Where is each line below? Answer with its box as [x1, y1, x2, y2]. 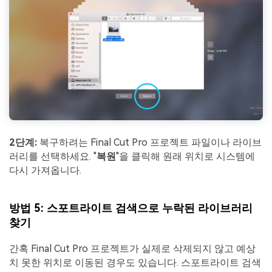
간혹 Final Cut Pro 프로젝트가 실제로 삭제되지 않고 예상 [9, 242, 256, 254]
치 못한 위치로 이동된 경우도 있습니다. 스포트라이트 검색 [9, 256, 261, 268]
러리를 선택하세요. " [9, 151, 97, 163]
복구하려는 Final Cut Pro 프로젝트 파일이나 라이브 [37, 137, 262, 149]
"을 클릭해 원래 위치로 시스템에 [116, 151, 255, 163]
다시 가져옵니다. [9, 165, 81, 177]
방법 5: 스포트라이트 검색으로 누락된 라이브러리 [9, 201, 253, 214]
